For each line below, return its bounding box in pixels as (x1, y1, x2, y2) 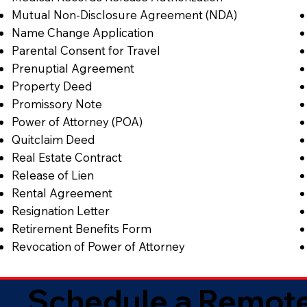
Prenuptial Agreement (11, 60, 134, 75)
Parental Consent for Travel (11, 42, 160, 58)
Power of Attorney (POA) (11, 114, 143, 129)
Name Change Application (11, 25, 153, 40)
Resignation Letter (11, 203, 110, 218)
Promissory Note (11, 96, 102, 111)
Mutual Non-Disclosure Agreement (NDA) (11, 7, 237, 22)
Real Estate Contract (11, 149, 122, 164)
